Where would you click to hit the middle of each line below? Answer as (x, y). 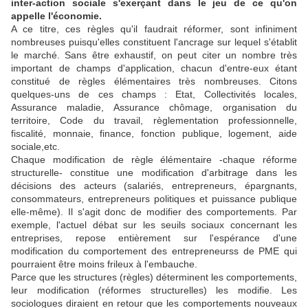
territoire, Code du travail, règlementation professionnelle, (154, 120)
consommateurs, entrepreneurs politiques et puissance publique (154, 199)
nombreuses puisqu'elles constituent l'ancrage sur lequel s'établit (154, 42)
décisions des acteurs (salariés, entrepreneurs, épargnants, (154, 186)
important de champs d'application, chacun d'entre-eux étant (154, 68)
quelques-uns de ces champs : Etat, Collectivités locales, (154, 94)
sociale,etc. (35, 146)
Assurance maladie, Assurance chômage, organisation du (154, 107)
